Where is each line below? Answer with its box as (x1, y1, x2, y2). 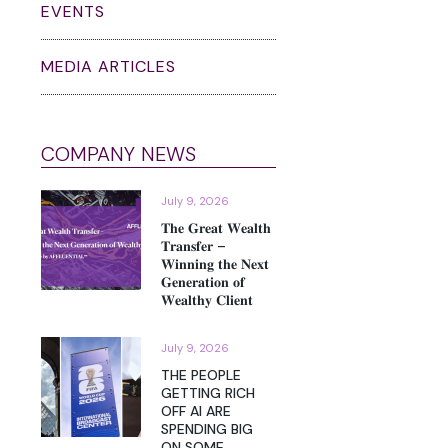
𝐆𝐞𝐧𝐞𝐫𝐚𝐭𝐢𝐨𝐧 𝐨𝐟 (161, 273, 245, 292)
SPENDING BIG (161, 420, 253, 439)
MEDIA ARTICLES (41, 56, 176, 78)
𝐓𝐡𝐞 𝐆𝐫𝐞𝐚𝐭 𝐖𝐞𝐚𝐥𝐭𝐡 (161, 219, 271, 238)
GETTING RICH (161, 384, 255, 403)
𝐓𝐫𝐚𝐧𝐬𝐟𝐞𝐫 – (161, 237, 226, 256)
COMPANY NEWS (41, 141, 196, 168)
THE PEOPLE (161, 366, 241, 385)
